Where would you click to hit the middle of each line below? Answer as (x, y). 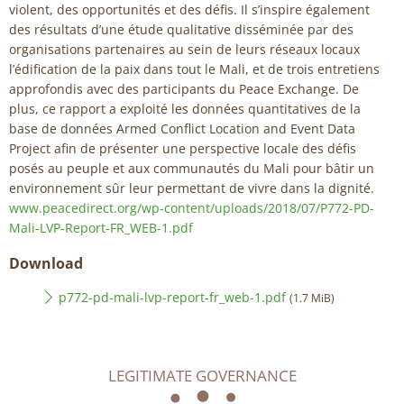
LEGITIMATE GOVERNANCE (202, 376)
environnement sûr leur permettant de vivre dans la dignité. (192, 188)
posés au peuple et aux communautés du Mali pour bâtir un (192, 169)
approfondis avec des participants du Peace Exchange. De (184, 89)
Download (46, 263)
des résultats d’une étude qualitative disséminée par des (181, 30)
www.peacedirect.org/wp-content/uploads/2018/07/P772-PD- (192, 208)
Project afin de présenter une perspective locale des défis (183, 149)
